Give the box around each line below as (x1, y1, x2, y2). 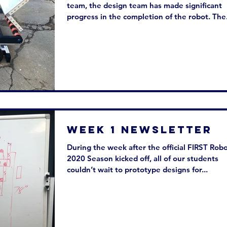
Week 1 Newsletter (67, 123, 212, 136)
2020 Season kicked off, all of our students (67, 154, 218, 163)
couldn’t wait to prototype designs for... (67, 165, 208, 174)
